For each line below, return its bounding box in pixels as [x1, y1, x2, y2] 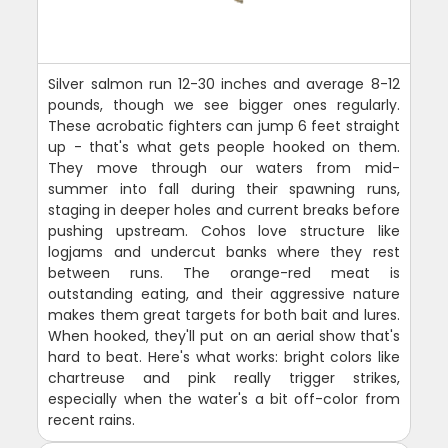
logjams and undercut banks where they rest [48, 241, 400, 262]
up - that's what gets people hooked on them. [48, 136, 400, 157]
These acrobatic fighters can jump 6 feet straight [48, 115, 400, 136]
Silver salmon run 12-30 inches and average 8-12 [48, 73, 400, 94]
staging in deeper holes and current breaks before [48, 199, 400, 220]
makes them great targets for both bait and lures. [48, 304, 400, 325]
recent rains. [48, 409, 136, 430]
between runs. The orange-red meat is [48, 262, 400, 283]
